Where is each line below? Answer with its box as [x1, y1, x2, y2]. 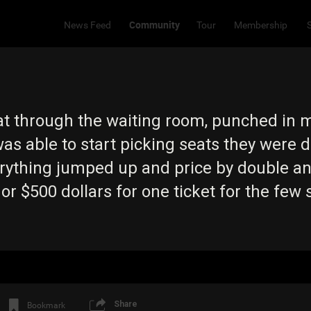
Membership [233, 19, 287, 31]
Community [128, 17, 180, 31]
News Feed [63, 19, 111, 31]
